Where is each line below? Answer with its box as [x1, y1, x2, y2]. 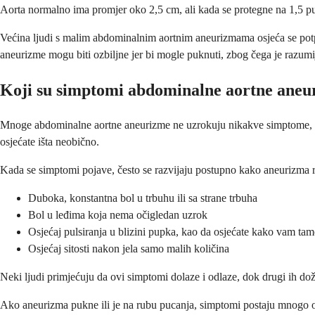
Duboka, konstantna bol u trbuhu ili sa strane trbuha [28, 192, 257, 205]
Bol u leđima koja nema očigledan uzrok [28, 209, 207, 221]
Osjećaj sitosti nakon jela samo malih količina [28, 243, 229, 255]
